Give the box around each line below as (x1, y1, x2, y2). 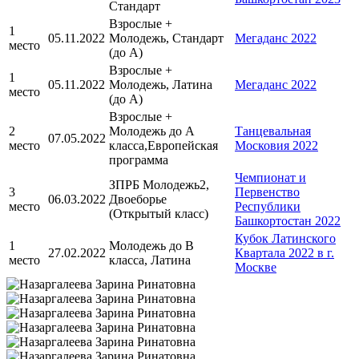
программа (109, 153, 168, 167)
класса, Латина (109, 253, 191, 268)
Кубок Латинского (235, 232, 336, 246)
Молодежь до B (109, 239, 194, 253)
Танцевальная (235, 124, 311, 139)
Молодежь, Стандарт (109, 31, 224, 46)
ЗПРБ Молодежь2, (109, 178, 209, 192)
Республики (235, 200, 301, 214)
